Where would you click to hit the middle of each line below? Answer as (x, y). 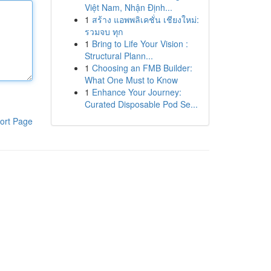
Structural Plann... (119, 56)
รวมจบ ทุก (103, 31)
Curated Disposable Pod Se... (141, 104)
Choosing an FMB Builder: (142, 68)
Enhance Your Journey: (136, 92)
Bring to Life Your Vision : (140, 44)
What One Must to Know (131, 80)
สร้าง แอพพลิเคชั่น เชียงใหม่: (145, 19)
